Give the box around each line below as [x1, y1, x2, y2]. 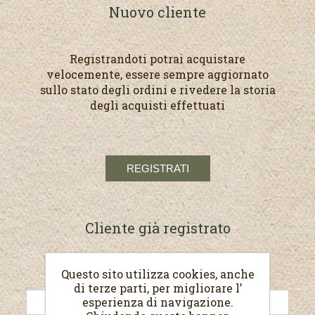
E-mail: [139, 267, 176, 281]
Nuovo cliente [109, 2, 206, 21]
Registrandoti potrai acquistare [70, 51, 245, 66]
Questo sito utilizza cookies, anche [60, 266, 255, 281]
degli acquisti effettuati [90, 97, 225, 112]
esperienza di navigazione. [82, 294, 233, 309]
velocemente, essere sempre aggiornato [46, 66, 269, 82]
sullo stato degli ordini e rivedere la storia [39, 82, 276, 97]
